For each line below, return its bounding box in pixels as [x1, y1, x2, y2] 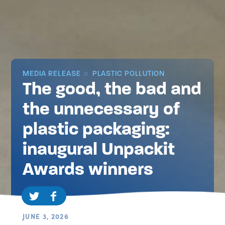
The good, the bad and [22, 78, 201, 100]
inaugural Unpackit [22, 138, 175, 160]
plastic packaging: [22, 118, 170, 140]
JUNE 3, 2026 [22, 211, 69, 221]
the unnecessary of [22, 98, 180, 120]
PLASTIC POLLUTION [90, 69, 165, 78]
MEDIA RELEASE [22, 69, 81, 78]
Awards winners [22, 158, 153, 180]
